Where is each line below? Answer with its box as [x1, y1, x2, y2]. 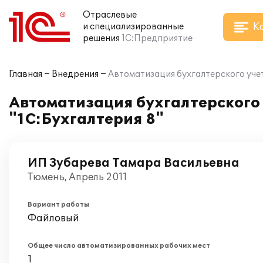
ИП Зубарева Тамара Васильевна [28, 156, 240, 170]
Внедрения [52, 69, 99, 79]
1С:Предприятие [122, 33, 193, 43]
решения [83, 33, 120, 43]
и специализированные [83, 22, 184, 32]
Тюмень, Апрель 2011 [28, 171, 127, 183]
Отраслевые [83, 10, 137, 20]
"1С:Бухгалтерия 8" [9, 111, 164, 128]
